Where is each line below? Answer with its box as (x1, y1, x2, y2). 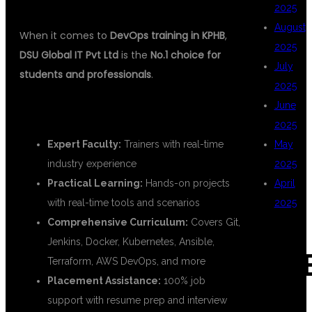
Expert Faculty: (47, 139, 121, 150)
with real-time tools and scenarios (47, 197, 200, 209)
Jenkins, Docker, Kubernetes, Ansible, (47, 236, 214, 248)
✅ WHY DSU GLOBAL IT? (19, 102, 166, 117)
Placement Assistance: (47, 275, 161, 287)
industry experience (47, 158, 136, 170)
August (274, 22, 306, 33)
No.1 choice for (150, 48, 221, 63)
